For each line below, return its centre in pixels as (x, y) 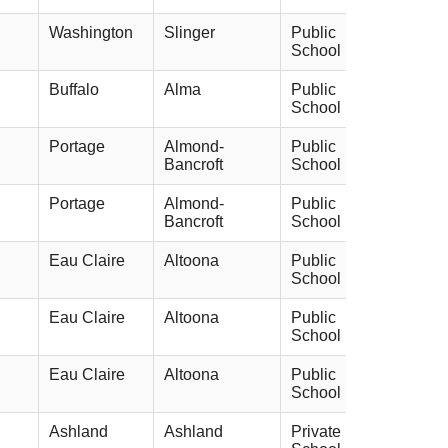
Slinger (189, 32)
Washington (91, 32)
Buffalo (74, 89)
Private (316, 431)
